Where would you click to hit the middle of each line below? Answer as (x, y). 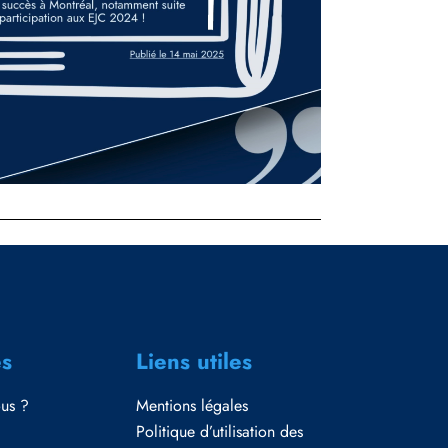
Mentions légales (192, 405)
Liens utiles (194, 361)
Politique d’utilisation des (219, 431)
